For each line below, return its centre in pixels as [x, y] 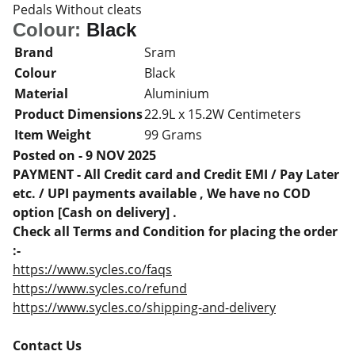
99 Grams [173, 135]
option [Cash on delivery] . [95, 212]
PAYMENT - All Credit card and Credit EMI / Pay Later [176, 174]
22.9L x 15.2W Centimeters [223, 114]
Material [41, 94]
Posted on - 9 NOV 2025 [84, 155]
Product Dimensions [78, 114]
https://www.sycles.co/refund [100, 288]
